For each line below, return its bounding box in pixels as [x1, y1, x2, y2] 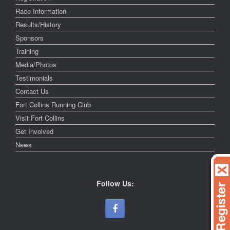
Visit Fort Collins [15, 113, 65, 123]
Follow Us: [96, 178, 134, 189]
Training [15, 46, 39, 56]
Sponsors [15, 33, 44, 43]
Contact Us [15, 86, 49, 97]
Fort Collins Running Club [15, 100, 91, 110]
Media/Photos [15, 60, 56, 70]
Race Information [15, 6, 66, 16]
